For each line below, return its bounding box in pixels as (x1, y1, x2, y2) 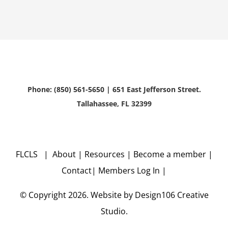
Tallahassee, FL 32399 (76, 98, 152, 108)
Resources (84, 148, 125, 160)
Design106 (134, 189, 175, 201)
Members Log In (98, 164, 160, 176)
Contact (62, 164, 92, 176)
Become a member (133, 148, 208, 160)
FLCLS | (15, 148, 52, 160)
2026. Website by (68, 189, 135, 201)
